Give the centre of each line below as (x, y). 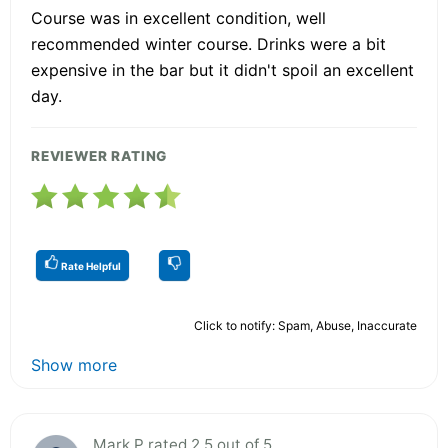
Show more (74, 364)
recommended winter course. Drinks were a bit (208, 43)
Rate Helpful (90, 265)
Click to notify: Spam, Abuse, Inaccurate (305, 325)
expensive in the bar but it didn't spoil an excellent (222, 69)
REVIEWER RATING (99, 155)
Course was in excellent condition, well (178, 17)
